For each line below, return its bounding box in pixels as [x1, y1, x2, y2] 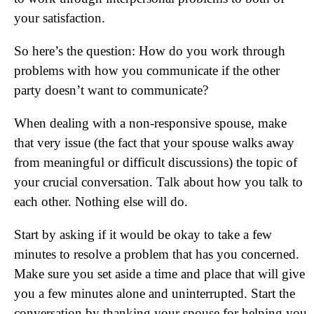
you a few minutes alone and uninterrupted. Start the [14, 286, 295, 301]
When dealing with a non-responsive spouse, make [14, 116, 287, 130]
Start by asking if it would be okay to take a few [14, 227, 272, 242]
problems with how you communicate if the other [14, 63, 280, 78]
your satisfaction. [14, 11, 105, 25]
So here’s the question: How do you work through [14, 43, 285, 58]
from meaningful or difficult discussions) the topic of [14, 155, 297, 170]
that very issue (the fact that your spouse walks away [14, 135, 294, 150]
